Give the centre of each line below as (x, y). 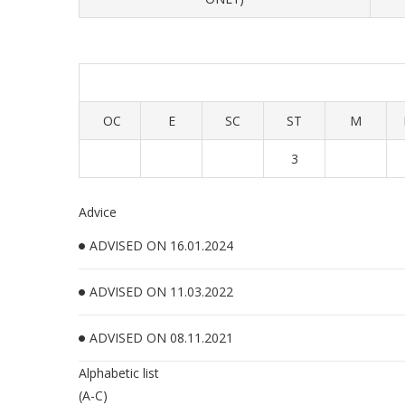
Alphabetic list (119, 373)
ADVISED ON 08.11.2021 (161, 338)
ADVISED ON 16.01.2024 (161, 245)
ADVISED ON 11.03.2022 (161, 292)
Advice (98, 212)
